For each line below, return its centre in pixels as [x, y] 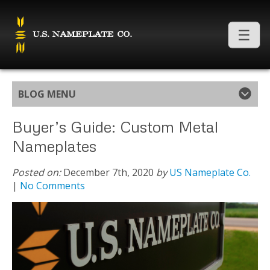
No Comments [52, 186]
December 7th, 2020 [108, 173]
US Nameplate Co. [210, 173]
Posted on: [36, 173]
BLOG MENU [47, 94]
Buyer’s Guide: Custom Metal [115, 127]
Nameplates [54, 146]
